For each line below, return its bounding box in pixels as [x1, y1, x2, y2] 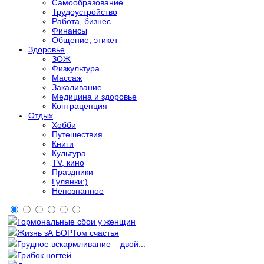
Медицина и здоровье [52, 91, 137, 101]
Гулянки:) [52, 176, 88, 186]
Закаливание [52, 82, 102, 92]
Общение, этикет [52, 35, 118, 45]
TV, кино [52, 157, 84, 167]
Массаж [52, 72, 82, 82]
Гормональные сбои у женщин [17, 216, 136, 226]
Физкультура [52, 63, 100, 73]
